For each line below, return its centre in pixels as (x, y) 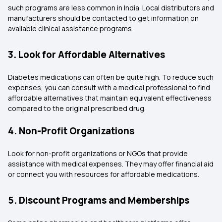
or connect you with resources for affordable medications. (104, 174)
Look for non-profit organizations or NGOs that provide (98, 153)
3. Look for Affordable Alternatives (86, 55)
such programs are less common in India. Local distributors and (111, 8)
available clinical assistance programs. (71, 28)
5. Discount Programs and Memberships (99, 200)
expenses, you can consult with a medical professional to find (109, 87)
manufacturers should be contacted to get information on (103, 18)
